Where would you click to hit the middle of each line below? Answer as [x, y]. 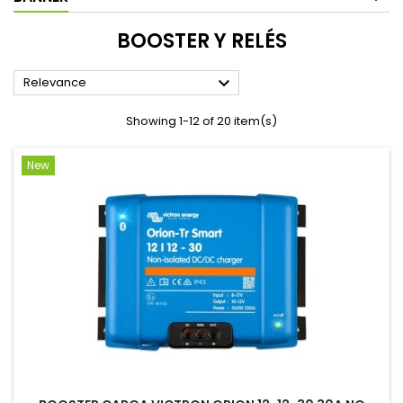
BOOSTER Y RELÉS [201, 41]
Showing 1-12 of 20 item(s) [201, 121]
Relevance [55, 82]
